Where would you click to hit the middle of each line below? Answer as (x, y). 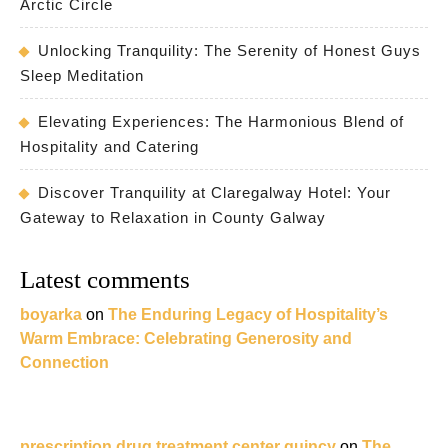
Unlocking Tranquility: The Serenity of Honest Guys (229, 51)
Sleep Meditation (82, 76)
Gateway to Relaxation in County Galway (173, 218)
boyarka (51, 315)
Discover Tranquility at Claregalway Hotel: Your (214, 193)
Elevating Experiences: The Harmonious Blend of (221, 122)
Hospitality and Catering (109, 147)
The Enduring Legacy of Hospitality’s (248, 315)
